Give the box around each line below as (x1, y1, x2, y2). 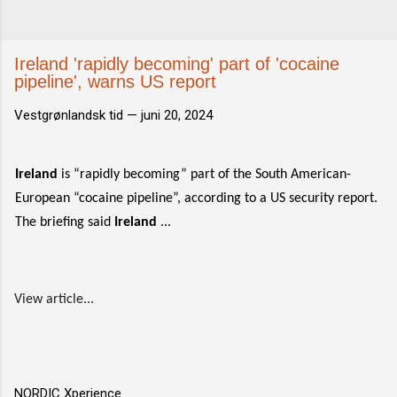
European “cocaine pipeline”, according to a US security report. (15, 191, 378, 206)
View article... (14, 292, 94, 307)
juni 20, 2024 (141, 107, 213, 123)
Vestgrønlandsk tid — (14, 107, 141, 123)
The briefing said (15, 215, 114, 230)
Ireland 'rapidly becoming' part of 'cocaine (14, 54, 339, 74)
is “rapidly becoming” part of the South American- (58, 167, 351, 182)
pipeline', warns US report (14, 72, 216, 91)
